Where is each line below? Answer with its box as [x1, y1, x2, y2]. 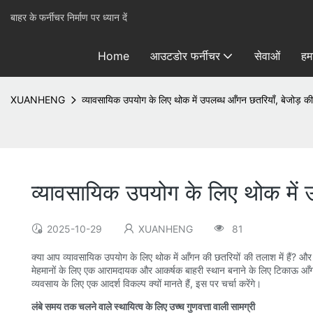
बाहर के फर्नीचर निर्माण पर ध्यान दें [10, 11, 127, 23]
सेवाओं [254, 49, 280, 63]
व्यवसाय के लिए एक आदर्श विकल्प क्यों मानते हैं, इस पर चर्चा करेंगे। [31, 277, 261, 290]
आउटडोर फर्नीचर [150, 49, 220, 63]
